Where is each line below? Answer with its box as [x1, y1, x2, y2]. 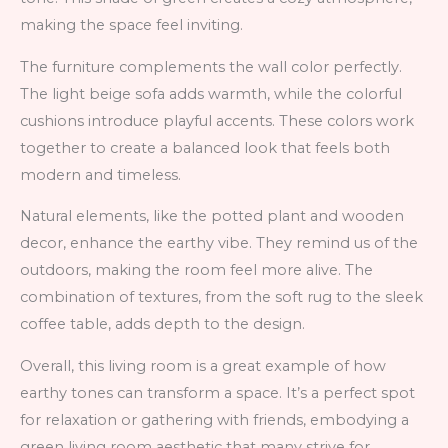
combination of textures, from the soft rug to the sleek [20, 288, 423, 307]
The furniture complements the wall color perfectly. [20, 57, 402, 76]
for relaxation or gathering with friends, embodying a [20, 410, 409, 429]
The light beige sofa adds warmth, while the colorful [20, 84, 402, 103]
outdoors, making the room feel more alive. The [20, 261, 373, 280]
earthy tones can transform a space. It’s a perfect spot [20, 383, 415, 402]
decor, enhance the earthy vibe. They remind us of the [20, 234, 418, 253]
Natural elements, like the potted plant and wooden [20, 207, 404, 226]
